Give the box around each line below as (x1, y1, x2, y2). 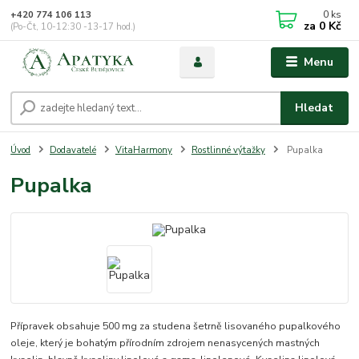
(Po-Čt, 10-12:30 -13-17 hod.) (10, 20, 136, 33)
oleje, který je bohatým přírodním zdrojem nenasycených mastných (10, 336, 321, 349)
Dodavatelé (50, 143, 96, 156)
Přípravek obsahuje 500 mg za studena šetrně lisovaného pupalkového (10, 319, 341, 333)
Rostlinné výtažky (191, 143, 265, 156)
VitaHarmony (115, 143, 172, 156)
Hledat (295, 99, 334, 115)
